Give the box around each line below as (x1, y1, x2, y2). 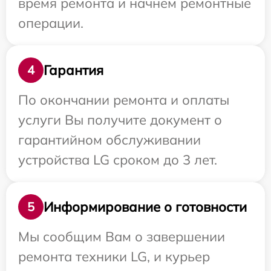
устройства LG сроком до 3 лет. (18, 151, 217, 168)
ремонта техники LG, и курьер (18, 248, 210, 265)
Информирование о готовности (44, 198, 247, 215)
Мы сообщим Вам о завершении (18, 228, 225, 245)
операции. (18, 15, 83, 31)
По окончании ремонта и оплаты (18, 91, 229, 108)
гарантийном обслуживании (18, 131, 201, 148)
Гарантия (44, 61, 103, 79)
